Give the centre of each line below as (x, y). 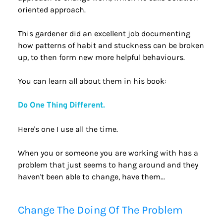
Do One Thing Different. (61, 106)
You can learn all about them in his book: (92, 81)
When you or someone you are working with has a (108, 153)
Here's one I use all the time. (68, 129)
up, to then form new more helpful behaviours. (101, 57)
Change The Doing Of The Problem (100, 210)
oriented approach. (52, 10)
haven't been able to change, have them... (91, 177)
